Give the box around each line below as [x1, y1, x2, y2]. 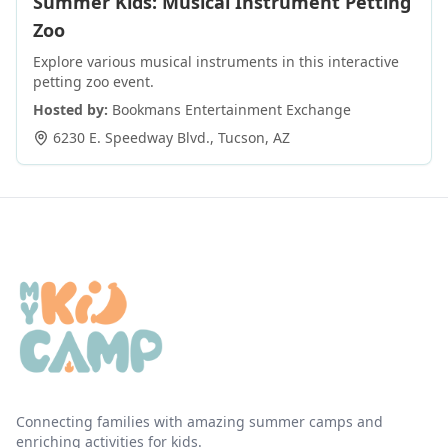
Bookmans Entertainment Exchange [112, 100, 351, 119]
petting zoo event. [33, 72, 154, 91]
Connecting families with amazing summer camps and [16, 412, 383, 431]
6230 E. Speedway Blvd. [53, 128, 210, 147]
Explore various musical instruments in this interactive [33, 52, 399, 71]
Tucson [218, 128, 265, 147]
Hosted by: [33, 100, 108, 119]
